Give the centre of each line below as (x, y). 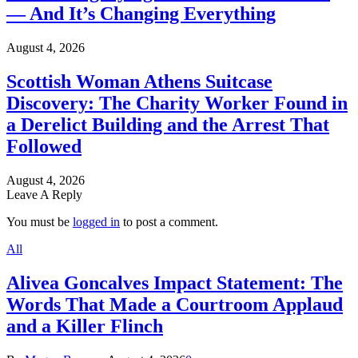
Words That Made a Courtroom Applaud (175, 304)
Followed (44, 147)
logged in (96, 221)
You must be (40, 221)
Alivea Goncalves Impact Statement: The (175, 282)
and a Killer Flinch (85, 326)
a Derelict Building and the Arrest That (168, 125)
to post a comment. (169, 221)
